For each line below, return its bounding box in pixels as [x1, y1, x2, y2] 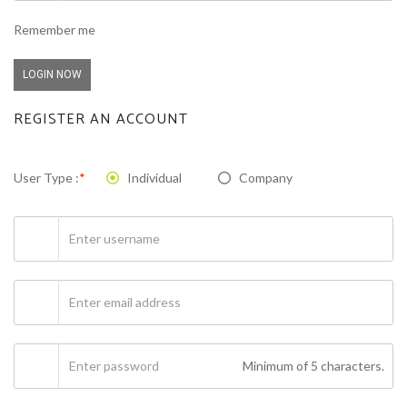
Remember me [14, 22, 95, 37]
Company [239, 170, 293, 185]
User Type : [14, 170, 79, 185]
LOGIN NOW [23, 68, 82, 81]
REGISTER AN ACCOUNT [14, 107, 188, 132]
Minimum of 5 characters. [243, 358, 384, 373]
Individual [127, 170, 182, 185]
